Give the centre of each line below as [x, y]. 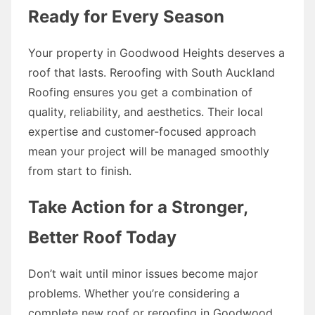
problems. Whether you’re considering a [134, 293]
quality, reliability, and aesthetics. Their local [146, 111]
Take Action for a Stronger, [138, 207]
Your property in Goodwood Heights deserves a [156, 52]
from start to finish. [80, 171]
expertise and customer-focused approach [142, 131]
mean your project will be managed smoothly [149, 151]
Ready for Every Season [126, 16]
